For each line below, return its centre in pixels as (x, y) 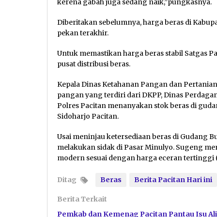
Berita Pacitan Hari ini (173, 179)
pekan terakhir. (83, 33)
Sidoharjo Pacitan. (88, 116)
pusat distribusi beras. (94, 64)
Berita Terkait (82, 199)
